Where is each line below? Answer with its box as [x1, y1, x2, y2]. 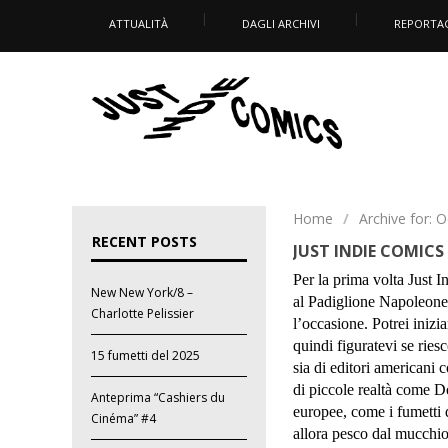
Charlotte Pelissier [91, 305, 195, 323]
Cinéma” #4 [91, 410, 157, 428]
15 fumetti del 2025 [91, 347, 201, 365]
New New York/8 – [91, 284, 194, 302]
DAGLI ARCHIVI [242, 16, 320, 31]
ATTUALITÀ [109, 16, 168, 31]
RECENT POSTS [92, 232, 198, 252]
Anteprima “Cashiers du [91, 389, 226, 407]
